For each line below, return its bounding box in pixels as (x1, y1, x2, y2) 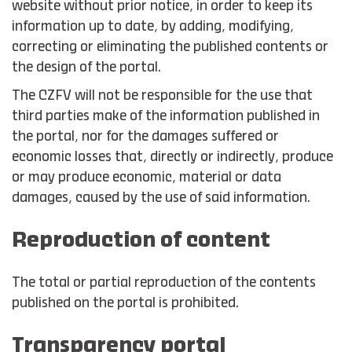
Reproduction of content (12, 231, 270, 251)
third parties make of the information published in (12, 110, 320, 123)
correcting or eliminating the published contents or (12, 41, 328, 53)
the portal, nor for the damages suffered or (12, 130, 279, 143)
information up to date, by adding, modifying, (12, 20, 294, 33)
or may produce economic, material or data (12, 171, 281, 184)
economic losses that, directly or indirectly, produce (12, 151, 333, 163)
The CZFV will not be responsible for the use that (12, 90, 313, 102)
